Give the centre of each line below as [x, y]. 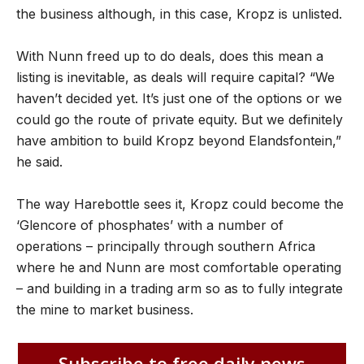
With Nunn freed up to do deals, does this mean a [170, 56]
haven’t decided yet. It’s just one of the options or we [179, 99]
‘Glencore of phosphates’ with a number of [150, 225]
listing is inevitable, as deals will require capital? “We [175, 78]
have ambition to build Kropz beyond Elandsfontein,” [179, 141]
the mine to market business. [105, 310]
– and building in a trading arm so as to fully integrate [180, 289]
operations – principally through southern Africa [166, 247]
